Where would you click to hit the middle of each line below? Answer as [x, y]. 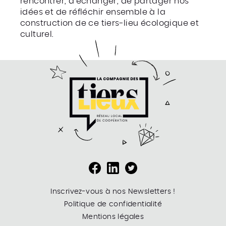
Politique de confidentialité [113, 204]
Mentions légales [113, 217]
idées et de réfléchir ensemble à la [93, 12]
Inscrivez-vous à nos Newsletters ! [113, 191]
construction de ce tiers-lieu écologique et [110, 23]
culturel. [37, 34]
